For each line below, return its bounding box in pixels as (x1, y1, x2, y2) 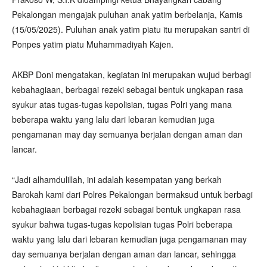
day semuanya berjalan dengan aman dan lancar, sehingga (12, 248, 236, 260)
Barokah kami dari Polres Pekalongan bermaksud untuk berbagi (12, 188, 253, 200)
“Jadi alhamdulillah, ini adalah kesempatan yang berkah (12, 173, 222, 185)
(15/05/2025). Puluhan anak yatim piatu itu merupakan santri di (12, 23, 250, 35)
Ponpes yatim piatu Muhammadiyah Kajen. (12, 38, 173, 50)
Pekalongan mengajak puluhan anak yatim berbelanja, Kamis (12, 8, 243, 20)
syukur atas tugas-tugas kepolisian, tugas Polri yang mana (12, 98, 232, 110)
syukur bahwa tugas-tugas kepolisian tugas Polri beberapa (12, 218, 232, 230)
